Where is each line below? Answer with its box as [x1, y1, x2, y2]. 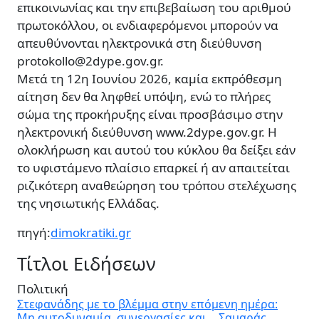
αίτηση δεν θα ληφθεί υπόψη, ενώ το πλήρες [17, 88, 271, 105]
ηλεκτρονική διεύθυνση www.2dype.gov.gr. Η [17, 124, 277, 141]
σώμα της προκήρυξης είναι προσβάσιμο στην [17, 106, 283, 123]
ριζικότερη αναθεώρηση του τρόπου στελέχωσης [17, 177, 296, 194]
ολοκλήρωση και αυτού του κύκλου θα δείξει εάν [17, 142, 296, 159]
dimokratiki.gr [51, 224, 131, 241]
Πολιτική [17, 281, 68, 298]
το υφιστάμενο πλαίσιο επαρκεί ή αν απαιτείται [17, 159, 290, 177]
